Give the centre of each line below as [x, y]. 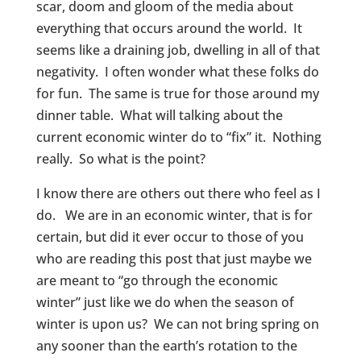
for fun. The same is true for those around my [177, 93]
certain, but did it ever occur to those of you [170, 237]
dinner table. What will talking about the [159, 115]
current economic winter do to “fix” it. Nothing [178, 137]
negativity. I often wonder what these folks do [177, 72]
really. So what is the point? [120, 159]
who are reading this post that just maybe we [174, 259]
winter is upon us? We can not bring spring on [177, 324]
